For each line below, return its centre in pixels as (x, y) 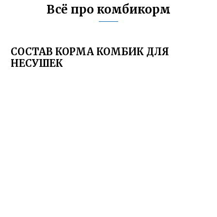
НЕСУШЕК (37, 63)
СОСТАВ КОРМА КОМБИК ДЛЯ (90, 52)
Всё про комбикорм (108, 9)
